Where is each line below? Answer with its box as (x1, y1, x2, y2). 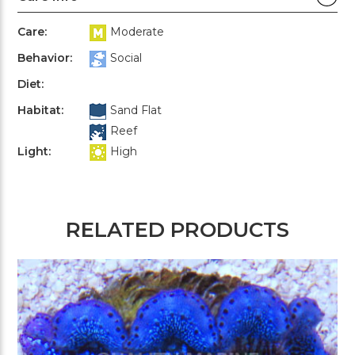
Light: (17, 143, 51, 158)
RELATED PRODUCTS (66, 216, 289, 242)
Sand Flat (110, 102, 162, 117)
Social (110, 50, 142, 65)
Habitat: (17, 102, 63, 117)
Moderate (110, 24, 164, 39)
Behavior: (17, 50, 72, 65)
